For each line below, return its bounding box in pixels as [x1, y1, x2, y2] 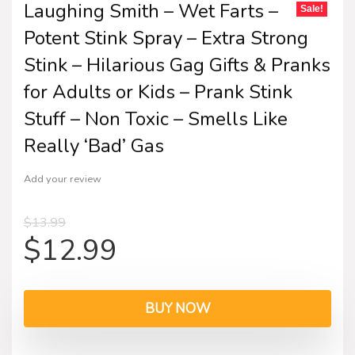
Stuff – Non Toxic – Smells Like [24, 105, 288, 132]
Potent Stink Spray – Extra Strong [24, 25, 308, 51]
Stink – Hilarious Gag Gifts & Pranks [24, 52, 330, 78]
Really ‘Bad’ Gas [24, 132, 164, 158]
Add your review [24, 171, 101, 186]
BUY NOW [144, 299, 211, 318]
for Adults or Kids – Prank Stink [24, 78, 292, 105]
